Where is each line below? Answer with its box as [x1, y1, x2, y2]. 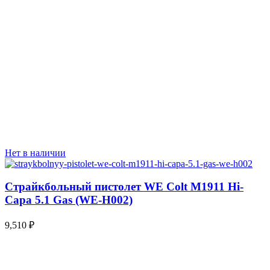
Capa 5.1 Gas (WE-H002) [5, 193, 133, 207]
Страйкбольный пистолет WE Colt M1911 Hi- [5, 180, 243, 193]
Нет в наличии [5, 147, 66, 158]
